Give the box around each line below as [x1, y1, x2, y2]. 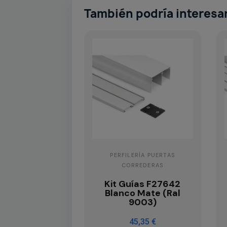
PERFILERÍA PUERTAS [110, 152, 175, 159]
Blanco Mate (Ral [104, 187, 180, 200]
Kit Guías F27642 [104, 178, 181, 191]
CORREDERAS [122, 162, 164, 169]
